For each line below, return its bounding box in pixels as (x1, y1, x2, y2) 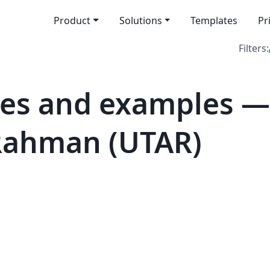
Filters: (239, 42, 269, 55)
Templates (190, 14, 238, 27)
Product (53, 14, 90, 27)
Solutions (119, 14, 162, 27)
